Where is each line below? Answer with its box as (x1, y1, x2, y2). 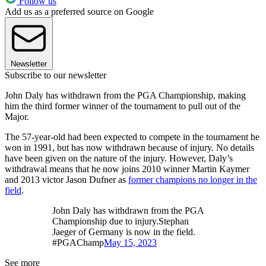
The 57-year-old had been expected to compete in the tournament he (5, 132, 259, 142)
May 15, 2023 (104, 237, 157, 248)
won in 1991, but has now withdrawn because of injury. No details (5, 142, 254, 153)
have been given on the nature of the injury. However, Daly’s (5, 153, 233, 164)
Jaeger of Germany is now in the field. (52, 227, 195, 237)
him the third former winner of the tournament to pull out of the (5, 101, 240, 112)
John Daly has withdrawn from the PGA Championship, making (5, 90, 246, 101)
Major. (5, 112, 29, 122)
